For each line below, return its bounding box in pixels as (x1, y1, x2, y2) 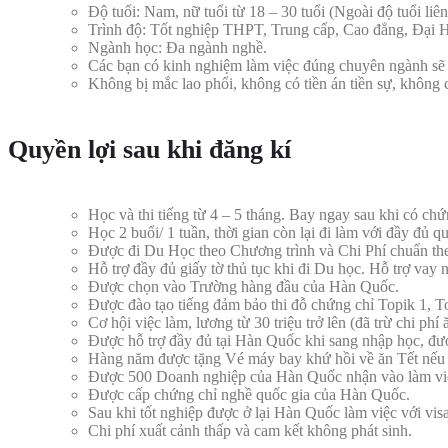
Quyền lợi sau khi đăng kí (8, 134, 291, 164)
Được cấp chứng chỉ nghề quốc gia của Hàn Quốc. (88, 386, 410, 404)
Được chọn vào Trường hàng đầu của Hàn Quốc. (88, 278, 399, 296)
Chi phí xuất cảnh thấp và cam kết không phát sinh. (88, 422, 412, 440)
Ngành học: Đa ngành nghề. (88, 39, 267, 57)
